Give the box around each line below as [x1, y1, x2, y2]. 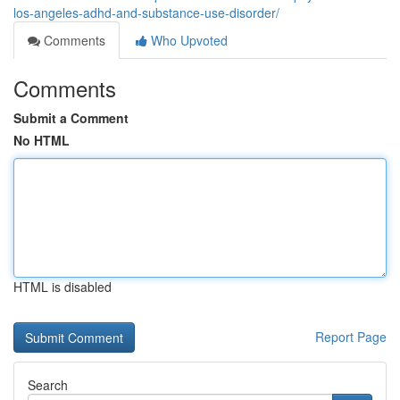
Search [28, 376, 68, 394]
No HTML [13, 131, 70, 149]
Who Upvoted [147, 31, 228, 49]
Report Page [315, 328, 387, 346]
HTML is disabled [13, 278, 112, 296]
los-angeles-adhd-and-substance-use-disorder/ [13, 4, 279, 21]
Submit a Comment [13, 109, 129, 127]
